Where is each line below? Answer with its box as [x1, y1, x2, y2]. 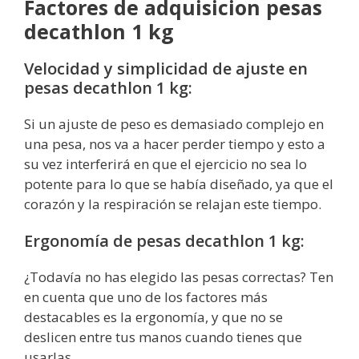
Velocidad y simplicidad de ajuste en [24, 58, 308, 80]
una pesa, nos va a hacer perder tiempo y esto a [24, 135, 325, 154]
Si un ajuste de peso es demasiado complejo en [24, 115, 324, 134]
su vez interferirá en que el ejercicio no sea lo [24, 155, 307, 174]
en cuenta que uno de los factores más [24, 288, 268, 307]
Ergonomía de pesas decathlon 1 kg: [24, 230, 305, 252]
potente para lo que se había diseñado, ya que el [24, 175, 333, 194]
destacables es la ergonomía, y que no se [24, 308, 283, 327]
